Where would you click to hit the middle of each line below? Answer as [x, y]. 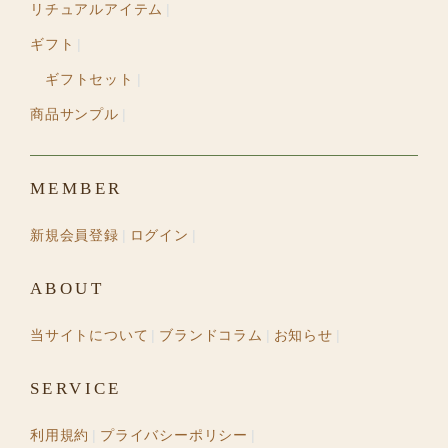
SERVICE [76, 389]
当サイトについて [89, 335]
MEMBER [76, 189]
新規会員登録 [74, 235]
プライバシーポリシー [174, 435]
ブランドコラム [211, 335]
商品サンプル [74, 114]
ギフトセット [89, 79]
